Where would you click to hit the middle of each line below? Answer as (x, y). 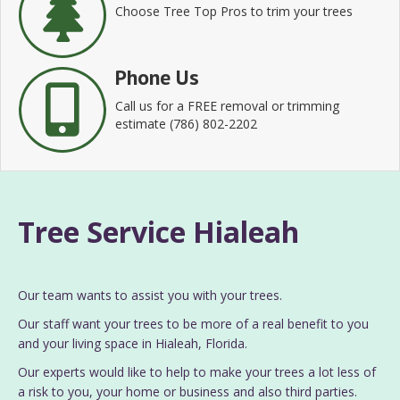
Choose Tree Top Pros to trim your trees (234, 11)
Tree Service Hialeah (158, 231)
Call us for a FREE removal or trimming (227, 105)
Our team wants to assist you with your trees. (150, 295)
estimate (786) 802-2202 (186, 123)
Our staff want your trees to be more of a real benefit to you (193, 323)
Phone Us (157, 77)
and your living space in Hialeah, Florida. (133, 343)
